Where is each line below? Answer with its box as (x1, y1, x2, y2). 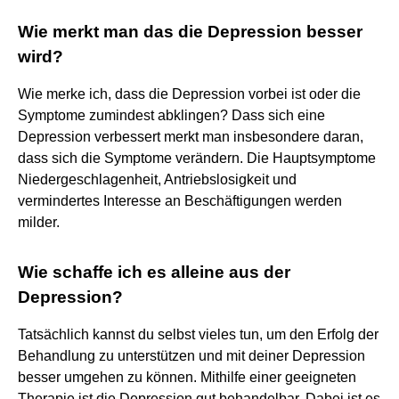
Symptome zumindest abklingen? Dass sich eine (18, 107, 325, 123)
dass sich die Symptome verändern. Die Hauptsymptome (18, 150, 376, 166)
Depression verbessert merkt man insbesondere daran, (18, 128, 363, 144)
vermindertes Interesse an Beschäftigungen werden (18, 192, 342, 208)
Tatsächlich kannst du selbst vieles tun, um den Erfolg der (18, 326, 379, 342)
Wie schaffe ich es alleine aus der (18, 262, 290, 281)
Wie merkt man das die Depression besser (18, 21, 362, 41)
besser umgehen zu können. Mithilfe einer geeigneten (18, 369, 356, 385)
